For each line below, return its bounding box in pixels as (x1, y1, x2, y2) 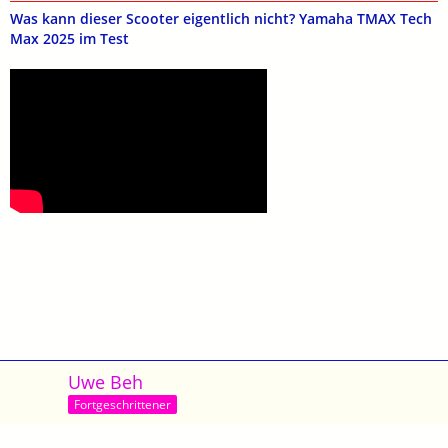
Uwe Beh (68, 369, 143, 394)
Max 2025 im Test (10, 28, 129, 48)
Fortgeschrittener (74, 396, 171, 414)
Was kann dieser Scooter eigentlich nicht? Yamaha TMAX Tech (10, 8, 432, 28)
